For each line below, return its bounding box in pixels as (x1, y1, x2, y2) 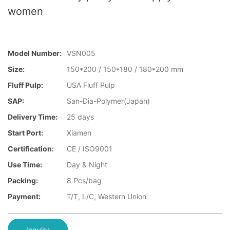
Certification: (8, 144, 54, 154)
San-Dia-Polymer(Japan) (67, 97, 150, 106)
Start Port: (8, 128, 43, 138)
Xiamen (67, 128, 91, 138)
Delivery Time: (8, 112, 57, 122)
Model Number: (8, 49, 62, 58)
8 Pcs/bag (67, 176, 102, 185)
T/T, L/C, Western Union (67, 192, 146, 201)
